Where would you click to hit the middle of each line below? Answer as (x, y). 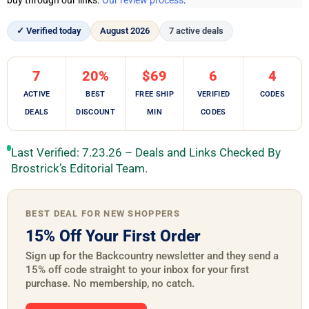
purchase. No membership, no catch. (110, 283)
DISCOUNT (96, 112)
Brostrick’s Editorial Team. (80, 168)
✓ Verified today (49, 31)
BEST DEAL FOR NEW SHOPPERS (103, 213)
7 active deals (196, 31)
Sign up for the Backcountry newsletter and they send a (152, 256)
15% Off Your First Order (113, 236)
